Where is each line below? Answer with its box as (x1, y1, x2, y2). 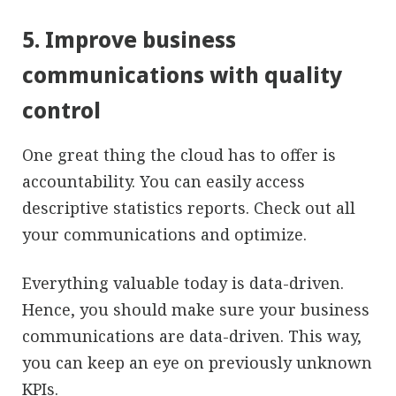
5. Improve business (22, 24, 236, 54)
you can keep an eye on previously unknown (22, 351, 372, 373)
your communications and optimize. (22, 223, 307, 245)
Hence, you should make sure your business (22, 298, 369, 320)
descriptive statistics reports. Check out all (22, 196, 355, 218)
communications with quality (22, 59, 342, 89)
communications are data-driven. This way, (22, 324, 362, 346)
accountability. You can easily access (22, 170, 305, 192)
